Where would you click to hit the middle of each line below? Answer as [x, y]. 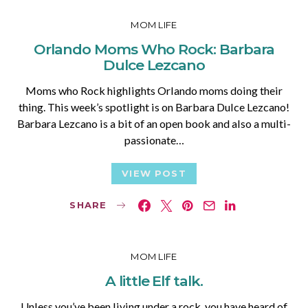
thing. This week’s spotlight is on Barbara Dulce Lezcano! [154, 107]
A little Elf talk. [154, 281]
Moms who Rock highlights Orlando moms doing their [154, 90]
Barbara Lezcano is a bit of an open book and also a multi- [154, 123]
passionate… [154, 140]
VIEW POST [154, 174]
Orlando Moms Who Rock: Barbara [154, 49]
